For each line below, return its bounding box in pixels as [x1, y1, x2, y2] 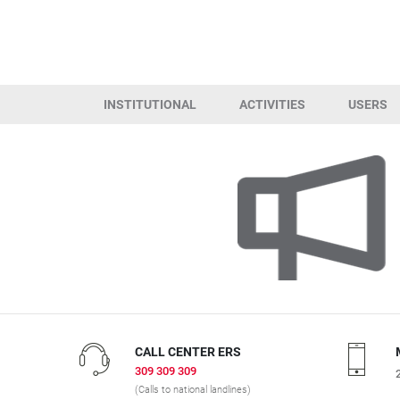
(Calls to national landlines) [134, 384, 251, 396]
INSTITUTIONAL [104, 97, 196, 112]
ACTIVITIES [239, 97, 305, 112]
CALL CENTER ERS [134, 345, 241, 359]
